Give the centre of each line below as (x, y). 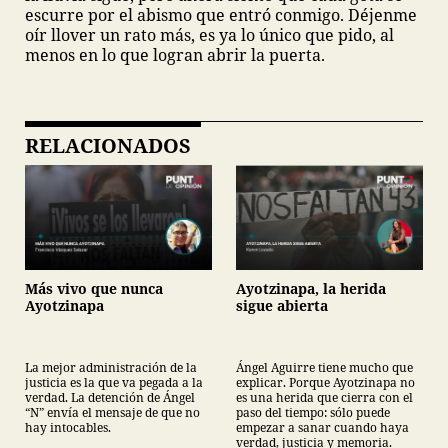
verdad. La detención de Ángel (110, 398)
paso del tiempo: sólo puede (313, 413)
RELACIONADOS (108, 145)
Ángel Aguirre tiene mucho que (324, 368)
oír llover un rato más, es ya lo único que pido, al (209, 35)
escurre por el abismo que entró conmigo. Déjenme (221, 15)
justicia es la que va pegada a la (114, 383)
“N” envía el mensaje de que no (112, 413)
